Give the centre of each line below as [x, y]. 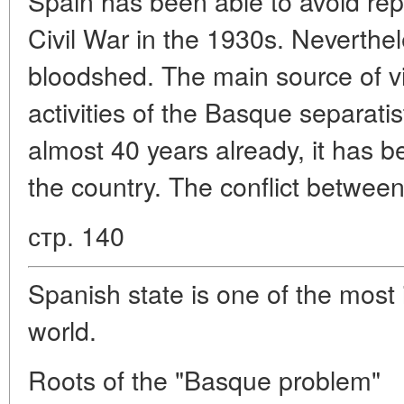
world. [62, 330]
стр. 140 [76, 235]
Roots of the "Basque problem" [204, 379]
